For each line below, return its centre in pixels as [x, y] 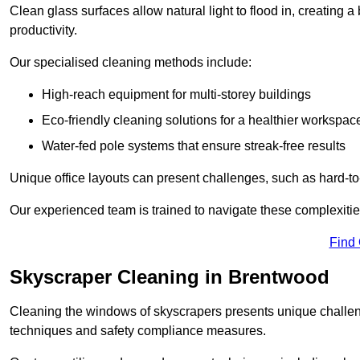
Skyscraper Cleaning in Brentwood [170, 276]
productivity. [43, 30]
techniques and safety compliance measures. [138, 330]
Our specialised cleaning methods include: [131, 62]
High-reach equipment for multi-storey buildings [176, 94]
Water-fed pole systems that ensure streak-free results [194, 145]
